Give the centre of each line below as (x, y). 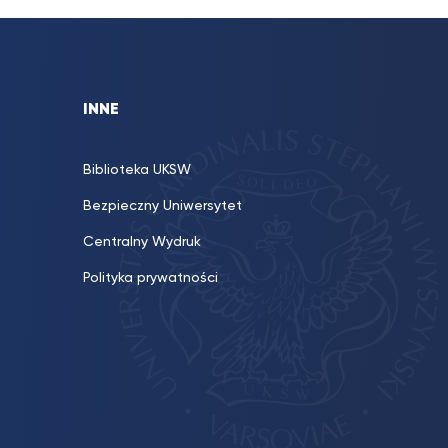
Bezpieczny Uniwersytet (162, 206)
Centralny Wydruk (142, 242)
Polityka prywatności (150, 278)
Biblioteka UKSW (137, 170)
